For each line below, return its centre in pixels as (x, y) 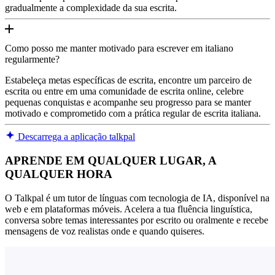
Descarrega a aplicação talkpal (75, 137)
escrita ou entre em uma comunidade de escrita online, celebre (124, 91)
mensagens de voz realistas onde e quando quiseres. (105, 231)
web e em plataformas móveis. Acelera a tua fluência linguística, (129, 209)
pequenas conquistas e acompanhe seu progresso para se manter (128, 103)
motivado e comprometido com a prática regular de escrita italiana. (133, 114)
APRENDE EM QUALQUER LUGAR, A (110, 161)
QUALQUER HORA (59, 174)
